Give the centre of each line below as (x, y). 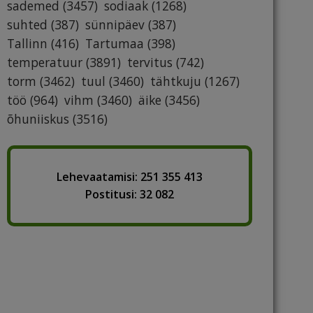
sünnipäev (115, 25)
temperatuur (45, 63)
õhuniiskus (38, 119)
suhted (27, 25)
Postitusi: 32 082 (130, 195)
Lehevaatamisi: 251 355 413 (130, 177)
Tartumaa (115, 44)
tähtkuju (176, 81)
